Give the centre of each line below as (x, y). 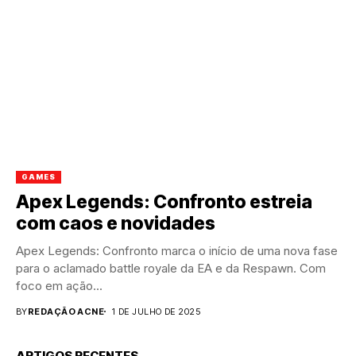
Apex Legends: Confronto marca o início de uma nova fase (177, 250)
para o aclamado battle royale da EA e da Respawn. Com (171, 268)
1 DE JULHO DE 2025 (157, 311)
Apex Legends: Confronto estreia (164, 201)
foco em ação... (59, 285)
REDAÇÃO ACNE (66, 311)
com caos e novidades (116, 223)
